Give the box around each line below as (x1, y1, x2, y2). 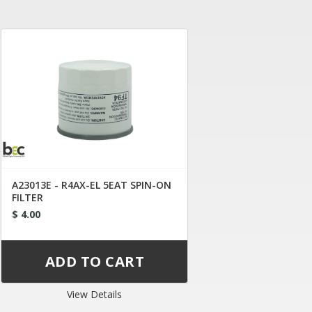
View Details (67, 287, 123, 301)
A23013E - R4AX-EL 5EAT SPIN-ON (12, 178, 172, 192)
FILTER (12, 190, 44, 204)
